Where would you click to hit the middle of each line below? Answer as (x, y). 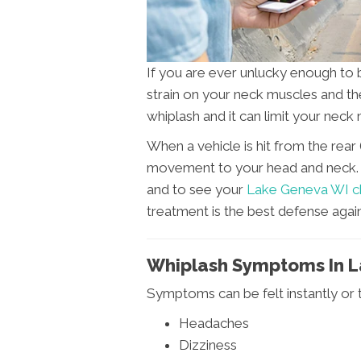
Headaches (214, 324)
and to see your (197, 190)
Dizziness (208, 345)
